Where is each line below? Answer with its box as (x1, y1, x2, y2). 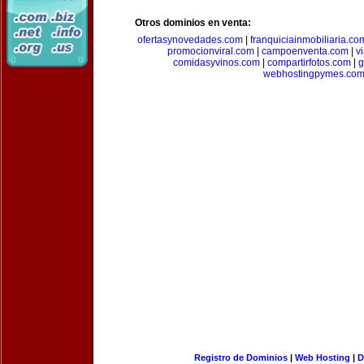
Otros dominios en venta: (135, 17, 251, 28)
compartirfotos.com (266, 57, 351, 68)
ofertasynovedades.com (136, 34, 243, 45)
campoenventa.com (262, 45, 349, 57)
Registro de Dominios (193, 353, 288, 362)
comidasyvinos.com (172, 57, 260, 68)
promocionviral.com (167, 45, 254, 57)
